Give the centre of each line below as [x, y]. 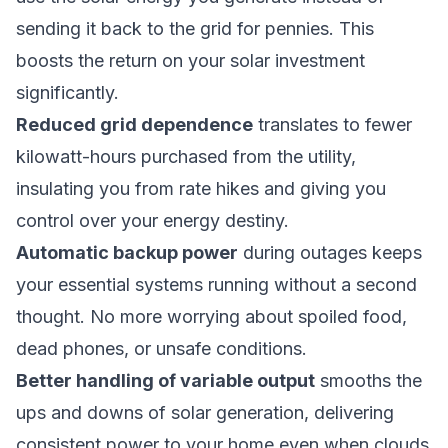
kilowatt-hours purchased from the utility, [186, 156]
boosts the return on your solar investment [190, 60]
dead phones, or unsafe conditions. [161, 348]
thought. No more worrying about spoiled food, [211, 316]
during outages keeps [330, 252]
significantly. [67, 92]
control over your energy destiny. [152, 220]
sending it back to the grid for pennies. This [195, 28]
